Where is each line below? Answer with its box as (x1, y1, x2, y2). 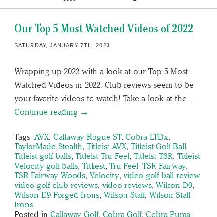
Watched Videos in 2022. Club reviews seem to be (15, 79, 194, 90)
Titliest (82, 160, 105, 170)
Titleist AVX (87, 141, 126, 151)
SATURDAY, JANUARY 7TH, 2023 (15, 42, 110, 48)
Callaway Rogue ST (53, 131, 121, 141)
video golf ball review (124, 170, 200, 180)
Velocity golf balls (15, 160, 78, 170)
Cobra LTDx (125, 131, 168, 141)
